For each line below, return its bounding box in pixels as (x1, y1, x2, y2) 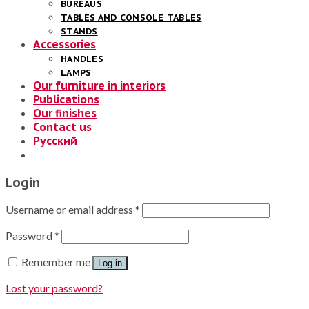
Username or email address (6, 203, 135, 217)
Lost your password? (6, 281, 103, 295)
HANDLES (61, 52, 103, 65)
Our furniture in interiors (33, 78, 166, 92)
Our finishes (33, 106, 97, 120)
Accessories (33, 37, 96, 51)
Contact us (33, 119, 92, 134)
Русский (33, 133, 77, 148)
